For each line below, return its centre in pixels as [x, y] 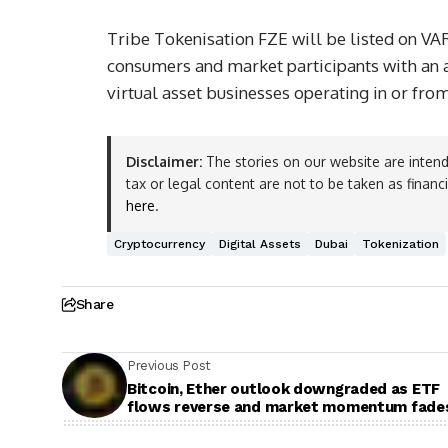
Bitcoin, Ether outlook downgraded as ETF [283, 388]
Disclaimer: [164, 162]
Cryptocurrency [159, 244]
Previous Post [169, 365]
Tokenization [400, 244]
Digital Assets [260, 244]
